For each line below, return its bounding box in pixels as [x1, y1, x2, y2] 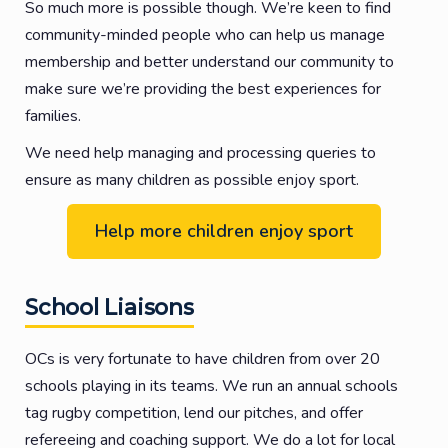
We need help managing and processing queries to [25, 142, 376, 164]
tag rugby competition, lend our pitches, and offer [25, 401, 363, 424]
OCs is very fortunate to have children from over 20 [25, 347, 380, 370]
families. [25, 105, 81, 127]
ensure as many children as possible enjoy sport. [25, 169, 359, 191]
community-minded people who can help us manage [25, 24, 385, 46]
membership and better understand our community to [25, 51, 394, 73]
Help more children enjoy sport [95, 219, 353, 243]
